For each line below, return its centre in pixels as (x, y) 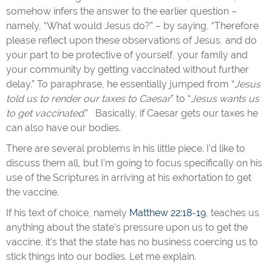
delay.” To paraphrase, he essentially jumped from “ (120, 84)
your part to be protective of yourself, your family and (127, 55)
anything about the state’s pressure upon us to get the (127, 227)
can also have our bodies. (63, 128)
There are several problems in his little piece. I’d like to (126, 148)
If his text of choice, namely (68, 213)
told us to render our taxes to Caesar (88, 99)
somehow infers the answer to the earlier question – (121, 11)
